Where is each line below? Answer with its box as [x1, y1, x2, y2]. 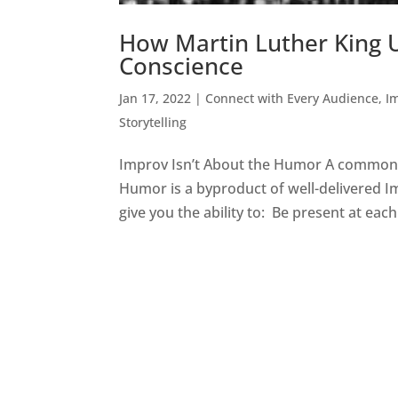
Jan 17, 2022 [119, 89, 192, 107]
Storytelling [119, 113, 187, 131]
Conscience [119, 49, 244, 82]
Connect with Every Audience [205, 89, 379, 107]
